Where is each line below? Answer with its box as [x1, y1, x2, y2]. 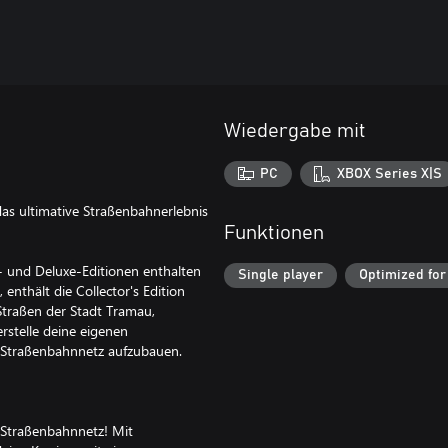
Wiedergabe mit [224, 121, 366, 141]
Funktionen [224, 222, 324, 243]
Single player [238, 268, 323, 283]
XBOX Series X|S [336, 166, 442, 181]
